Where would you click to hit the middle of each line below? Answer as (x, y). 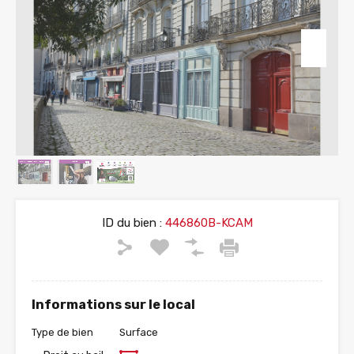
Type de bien (62, 333)
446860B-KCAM (207, 223)
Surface (139, 333)
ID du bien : (132, 223)
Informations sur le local (113, 305)
